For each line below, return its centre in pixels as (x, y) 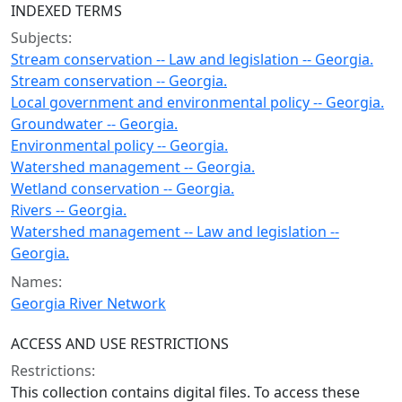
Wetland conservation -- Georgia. (122, 188)
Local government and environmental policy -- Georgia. (197, 102)
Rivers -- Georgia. (69, 210)
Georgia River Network (88, 303)
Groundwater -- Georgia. (94, 124)
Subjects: (41, 38)
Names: (36, 282)
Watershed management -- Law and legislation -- (175, 232)
